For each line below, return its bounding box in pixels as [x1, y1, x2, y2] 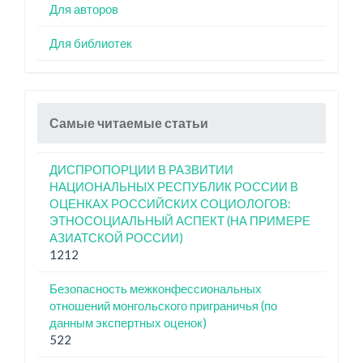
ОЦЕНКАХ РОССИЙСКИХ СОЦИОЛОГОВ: [49, 195, 291, 211]
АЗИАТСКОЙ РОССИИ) [49, 229, 183, 245]
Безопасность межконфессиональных [49, 280, 262, 296]
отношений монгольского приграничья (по [49, 297, 277, 313]
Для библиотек [49, 35, 132, 50]
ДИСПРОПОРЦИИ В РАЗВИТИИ [49, 161, 233, 177]
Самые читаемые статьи [49, 114, 208, 130]
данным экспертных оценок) [49, 314, 207, 330]
